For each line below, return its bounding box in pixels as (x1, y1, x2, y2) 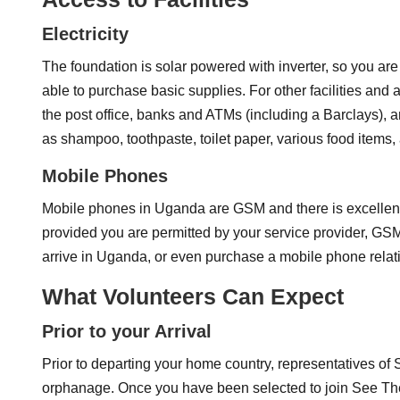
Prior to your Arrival (42, 321, 212, 341)
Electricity (42, 24, 129, 44)
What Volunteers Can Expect (42, 284, 344, 309)
